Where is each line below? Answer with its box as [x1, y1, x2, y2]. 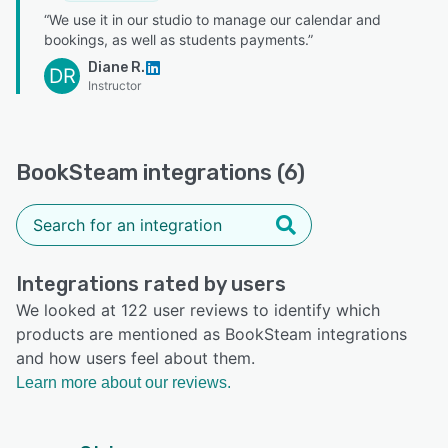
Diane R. [88, 59, 145, 77]
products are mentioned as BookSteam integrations [16, 324, 407, 345]
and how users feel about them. [16, 348, 255, 369]
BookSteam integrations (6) [16, 159, 305, 187]
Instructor [88, 78, 141, 94]
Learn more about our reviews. [16, 374, 231, 392]
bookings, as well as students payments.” [44, 31, 313, 49]
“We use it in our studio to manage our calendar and [44, 11, 381, 29]
